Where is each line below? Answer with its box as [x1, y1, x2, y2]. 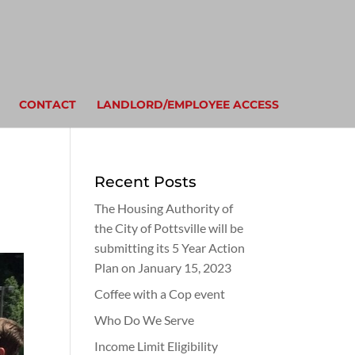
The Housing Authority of [94, 200, 234, 216]
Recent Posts [94, 172, 197, 191]
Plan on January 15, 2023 [94, 260, 232, 275]
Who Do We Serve [94, 312, 195, 327]
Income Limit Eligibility [94, 338, 219, 353]
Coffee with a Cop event [94, 286, 226, 301]
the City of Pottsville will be [94, 220, 244, 235]
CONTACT [18, 97, 76, 112]
